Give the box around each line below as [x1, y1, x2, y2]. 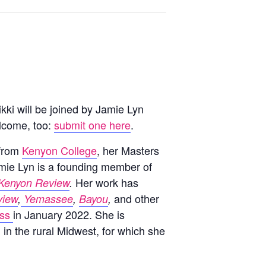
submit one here [54, 117, 131, 132]
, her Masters [97, 142, 159, 158]
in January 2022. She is [13, 207, 125, 222]
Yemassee [21, 191, 73, 206]
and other [114, 191, 159, 206]
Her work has [72, 175, 138, 190]
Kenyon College [22, 142, 97, 158]
